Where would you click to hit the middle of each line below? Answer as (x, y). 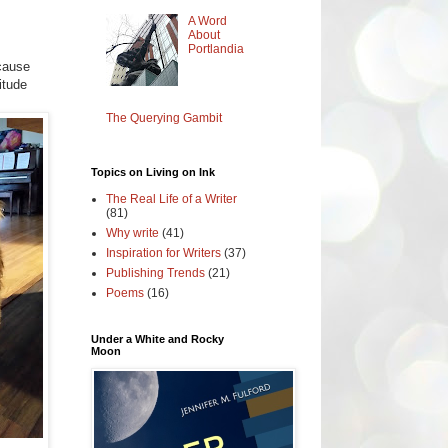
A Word (207, 20)
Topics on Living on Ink (153, 171)
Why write (132, 232)
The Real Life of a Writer (171, 198)
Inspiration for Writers (163, 252)
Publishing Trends (155, 272)
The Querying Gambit (164, 117)
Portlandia (215, 48)
